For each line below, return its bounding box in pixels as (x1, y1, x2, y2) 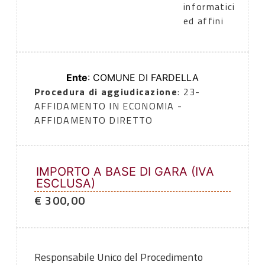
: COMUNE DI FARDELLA (88, 72, 199, 84)
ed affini (183, 14, 224, 28)
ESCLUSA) (35, 176, 95, 191)
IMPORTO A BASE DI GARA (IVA (35, 164, 214, 179)
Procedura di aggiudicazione (34, 85, 177, 99)
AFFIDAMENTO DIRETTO (34, 113, 153, 128)
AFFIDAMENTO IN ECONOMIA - (34, 99, 183, 114)
